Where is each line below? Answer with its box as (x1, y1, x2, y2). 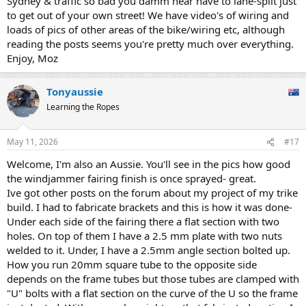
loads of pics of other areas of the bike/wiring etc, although (7, 22, 285, 36)
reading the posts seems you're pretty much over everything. (7, 36, 294, 51)
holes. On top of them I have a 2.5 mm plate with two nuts (7, 229, 282, 243)
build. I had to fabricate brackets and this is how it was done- (7, 200, 292, 214)
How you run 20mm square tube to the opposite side (7, 258, 257, 272)
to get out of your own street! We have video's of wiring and (7, 8, 289, 22)
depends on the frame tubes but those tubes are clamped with (7, 272, 299, 286)
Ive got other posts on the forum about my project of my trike (7, 186, 298, 200)
